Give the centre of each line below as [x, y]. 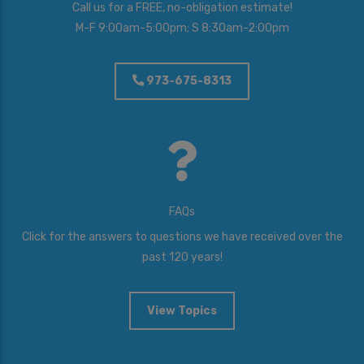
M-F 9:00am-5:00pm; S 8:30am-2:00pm [182, 28]
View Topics [182, 310]
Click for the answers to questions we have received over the [182, 237]
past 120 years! [182, 258]
